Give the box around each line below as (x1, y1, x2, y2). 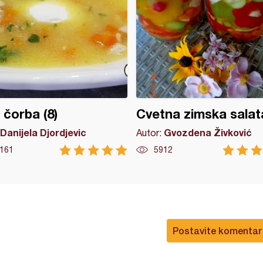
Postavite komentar (173, 225, 262, 236)
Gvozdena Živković (163, 127, 252, 138)
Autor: (136, 127, 164, 138)
